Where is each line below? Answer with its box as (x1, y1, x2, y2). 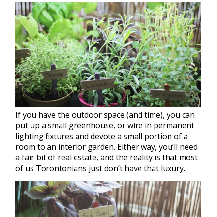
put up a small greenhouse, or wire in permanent (15, 120, 194, 131)
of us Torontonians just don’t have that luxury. (15, 162, 185, 173)
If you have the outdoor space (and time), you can (15, 109, 195, 120)
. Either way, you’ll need (114, 141, 198, 152)
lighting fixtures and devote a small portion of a (15, 130, 188, 141)
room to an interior (15, 141, 88, 152)
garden (88, 141, 114, 152)
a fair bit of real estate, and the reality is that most (15, 152, 198, 163)
